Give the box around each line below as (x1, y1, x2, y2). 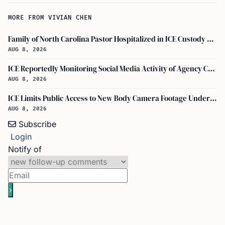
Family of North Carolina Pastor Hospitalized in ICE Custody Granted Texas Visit (207, 34, 214, 45)
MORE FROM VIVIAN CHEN (8, 14, 92, 22)
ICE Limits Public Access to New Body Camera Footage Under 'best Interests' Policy (210, 93, 217, 104)
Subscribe (19, 119, 56, 130)
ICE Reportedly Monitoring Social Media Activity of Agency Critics (208, 64, 215, 74)
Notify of (8, 144, 42, 155)
